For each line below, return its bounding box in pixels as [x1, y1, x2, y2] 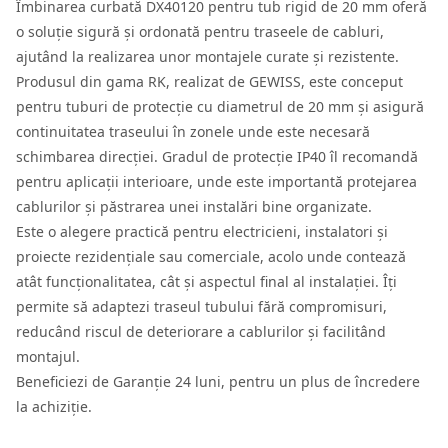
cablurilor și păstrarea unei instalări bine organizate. [16, 197, 372, 217]
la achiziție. [16, 397, 92, 417]
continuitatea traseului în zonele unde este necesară [16, 122, 370, 142]
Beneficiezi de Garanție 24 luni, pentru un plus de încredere [16, 372, 420, 392]
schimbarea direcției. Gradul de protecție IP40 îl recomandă [16, 147, 418, 167]
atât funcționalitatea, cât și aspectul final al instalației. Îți [16, 272, 397, 292]
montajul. [16, 347, 80, 367]
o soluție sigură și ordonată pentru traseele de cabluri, [16, 22, 384, 42]
